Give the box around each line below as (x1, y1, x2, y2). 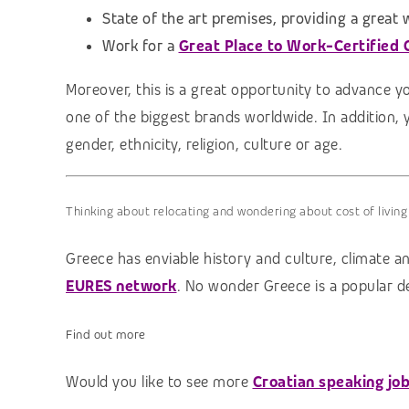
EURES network (66, 277, 177, 297)
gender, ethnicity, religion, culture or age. (66, 135, 342, 155)
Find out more (66, 326, 146, 343)
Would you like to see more (66, 372, 253, 392)
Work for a (102, 37, 179, 57)
